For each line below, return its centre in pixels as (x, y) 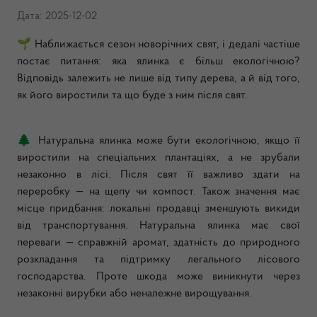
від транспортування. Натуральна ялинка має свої (158, 226)
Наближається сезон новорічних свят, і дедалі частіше (166, 45)
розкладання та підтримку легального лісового (158, 260)
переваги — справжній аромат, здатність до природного (158, 243)
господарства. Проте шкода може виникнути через (158, 277)
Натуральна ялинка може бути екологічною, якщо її (166, 141)
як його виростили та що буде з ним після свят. (132, 96)
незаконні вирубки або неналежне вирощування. (134, 294)
